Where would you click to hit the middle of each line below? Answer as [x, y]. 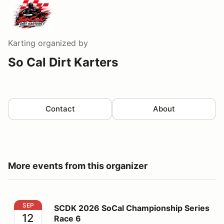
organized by [62, 43]
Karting [22, 43]
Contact [60, 109]
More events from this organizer [78, 166]
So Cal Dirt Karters [63, 62]
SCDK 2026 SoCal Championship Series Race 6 [103, 205]
